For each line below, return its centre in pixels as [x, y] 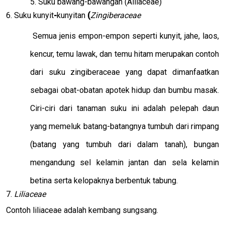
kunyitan [71, 15]
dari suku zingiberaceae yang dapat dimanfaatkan [125, 72]
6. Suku [19, 15]
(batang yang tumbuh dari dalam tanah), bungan [125, 144]
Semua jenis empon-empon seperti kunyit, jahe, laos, [126, 36]
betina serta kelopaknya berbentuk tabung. [104, 180]
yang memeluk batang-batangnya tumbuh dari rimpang [125, 126]
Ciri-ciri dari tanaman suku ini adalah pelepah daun [125, 108]
